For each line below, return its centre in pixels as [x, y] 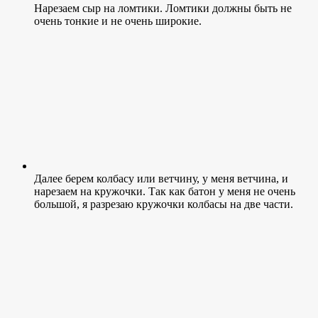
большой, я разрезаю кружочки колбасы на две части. [164, 204]
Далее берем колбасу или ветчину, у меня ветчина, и [161, 178]
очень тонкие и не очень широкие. [118, 21]
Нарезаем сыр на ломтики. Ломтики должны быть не [163, 8]
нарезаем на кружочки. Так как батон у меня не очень [165, 191]
